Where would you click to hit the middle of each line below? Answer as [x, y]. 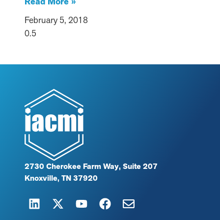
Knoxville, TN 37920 [61, 179]
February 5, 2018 [56, 20]
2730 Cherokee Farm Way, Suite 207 [91, 167]
